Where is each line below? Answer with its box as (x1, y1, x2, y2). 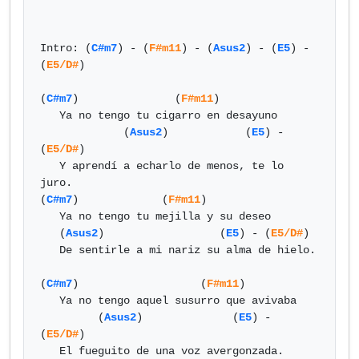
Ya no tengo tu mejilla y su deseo (40, 210, 59, 223)
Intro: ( (40, 42, 91, 54)
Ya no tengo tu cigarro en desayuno (40, 109, 59, 122)
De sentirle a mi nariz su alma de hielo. (40, 244, 59, 256)
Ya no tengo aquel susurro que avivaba (40, 294, 59, 307)
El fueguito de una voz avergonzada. (40, 345, 59, 357)
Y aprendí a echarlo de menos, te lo (40, 159, 59, 172)
